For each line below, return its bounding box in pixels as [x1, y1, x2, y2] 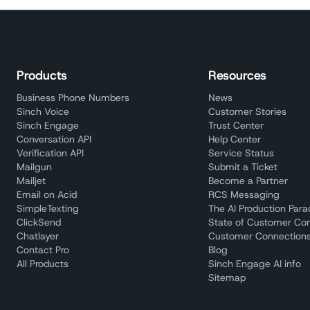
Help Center [208, 133, 262, 145]
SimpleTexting [17, 202, 79, 215]
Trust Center [208, 119, 264, 131]
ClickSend [17, 216, 61, 228]
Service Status [208, 147, 275, 159]
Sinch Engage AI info [208, 257, 302, 270]
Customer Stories [208, 105, 287, 118]
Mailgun [17, 161, 52, 173]
